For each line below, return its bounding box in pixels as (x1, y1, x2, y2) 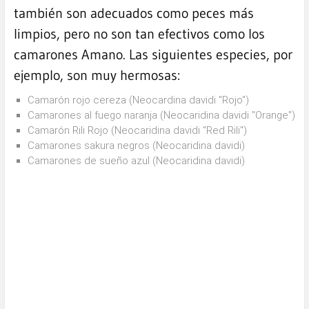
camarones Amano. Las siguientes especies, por (13, 46, 292, 63)
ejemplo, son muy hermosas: (13, 67, 180, 84)
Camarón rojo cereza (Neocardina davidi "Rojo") (27, 94, 249, 107)
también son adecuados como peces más (13, 5, 254, 22)
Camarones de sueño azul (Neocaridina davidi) (27, 154, 245, 168)
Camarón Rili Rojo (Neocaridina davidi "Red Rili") (27, 124, 247, 137)
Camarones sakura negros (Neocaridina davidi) (27, 139, 245, 152)
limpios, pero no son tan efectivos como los (13, 26, 265, 43)
